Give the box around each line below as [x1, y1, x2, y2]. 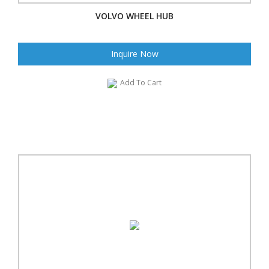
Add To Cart [120, 77, 162, 88]
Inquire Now [110, 47, 159, 59]
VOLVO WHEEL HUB [95, 10, 174, 22]
